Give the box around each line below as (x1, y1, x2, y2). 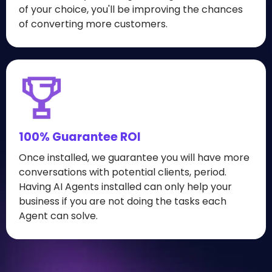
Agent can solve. (19, 209, 98, 223)
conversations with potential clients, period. (19, 165, 226, 179)
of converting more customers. (19, 17, 168, 31)
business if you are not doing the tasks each (19, 194, 226, 208)
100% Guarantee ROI (19, 129, 141, 145)
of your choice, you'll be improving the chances (19, 2, 243, 16)
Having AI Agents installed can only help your (19, 180, 232, 194)
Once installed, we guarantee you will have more (19, 151, 250, 165)
